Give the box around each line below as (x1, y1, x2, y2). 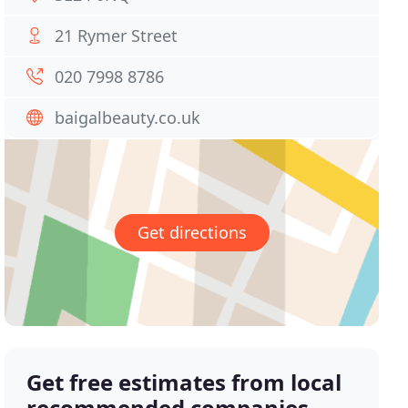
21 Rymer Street (55, 25, 178, 46)
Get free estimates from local (26, 367, 342, 398)
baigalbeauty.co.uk (55, 107, 201, 128)
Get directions (137, 221, 247, 244)
